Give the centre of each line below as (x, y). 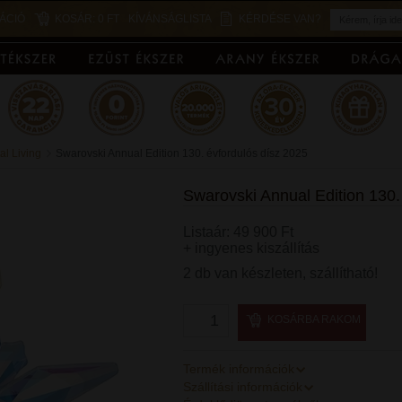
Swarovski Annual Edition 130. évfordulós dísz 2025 (182, 153)
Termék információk (239, 369)
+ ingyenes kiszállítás (251, 248)
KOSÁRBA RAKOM (314, 319)
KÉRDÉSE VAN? (280, 19)
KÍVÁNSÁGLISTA (170, 19)
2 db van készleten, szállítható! (280, 273)
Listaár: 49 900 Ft (238, 232)
